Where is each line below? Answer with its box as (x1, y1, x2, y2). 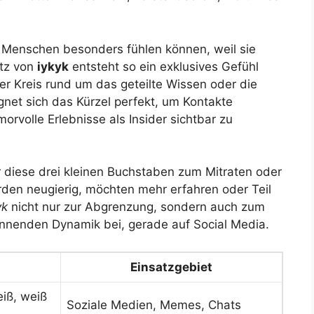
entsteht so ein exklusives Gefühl (69, 59, 259, 74)
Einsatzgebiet (130, 259, 212, 274)
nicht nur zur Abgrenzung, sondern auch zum (8, 200, 265, 214)
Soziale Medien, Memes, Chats (67, 297, 241, 312)
